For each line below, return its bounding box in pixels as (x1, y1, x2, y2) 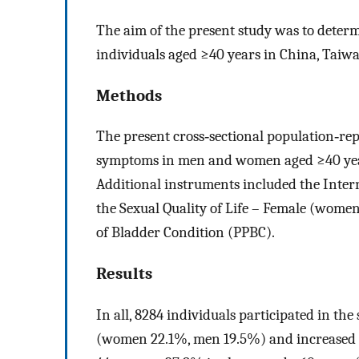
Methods (96, 85, 162, 105)
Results (96, 264, 152, 284)
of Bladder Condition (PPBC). (96, 224, 275, 242)
